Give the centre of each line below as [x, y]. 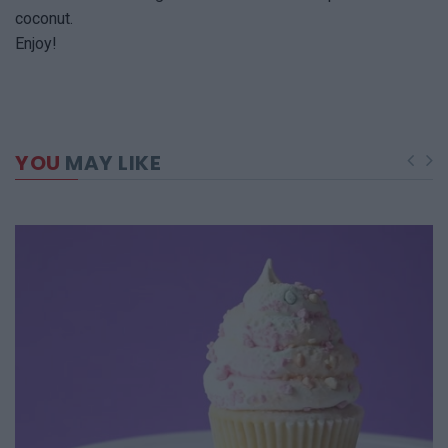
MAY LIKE [110, 163]
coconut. [44, 19]
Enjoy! [36, 44]
